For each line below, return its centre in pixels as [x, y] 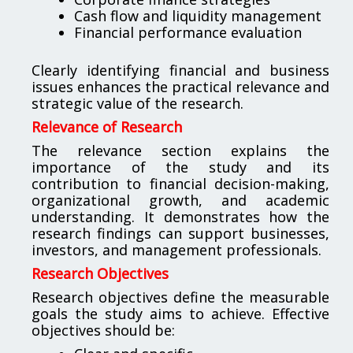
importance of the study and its [180, 167]
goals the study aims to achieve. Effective [180, 313]
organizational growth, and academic [180, 200]
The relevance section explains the [180, 150]
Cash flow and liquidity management [198, 15]
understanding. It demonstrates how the [180, 216]
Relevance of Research [107, 126]
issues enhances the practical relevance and [180, 86]
